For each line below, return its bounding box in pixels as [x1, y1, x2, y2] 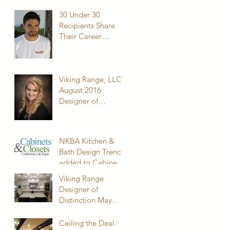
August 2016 [59, 85, 101, 95]
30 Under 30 [59, 9, 100, 20]
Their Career [59, 31, 102, 41]
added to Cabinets [59, 157, 123, 167]
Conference [59, 179, 98, 189]
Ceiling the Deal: [59, 218, 117, 228]
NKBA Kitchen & [59, 136, 114, 146]
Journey [59, 42, 86, 52]
